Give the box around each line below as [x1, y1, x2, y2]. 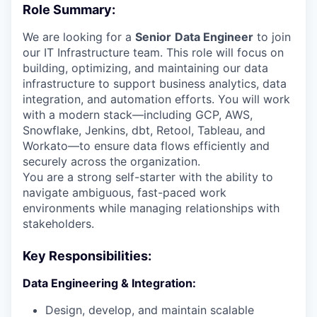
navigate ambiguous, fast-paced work [23, 185, 226, 200]
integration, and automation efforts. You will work [23, 92, 290, 107]
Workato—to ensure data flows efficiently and [23, 139, 270, 154]
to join [253, 30, 291, 45]
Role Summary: [23, 2, 115, 18]
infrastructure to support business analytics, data [23, 76, 287, 91]
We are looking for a [23, 30, 135, 45]
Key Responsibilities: [23, 248, 151, 264]
